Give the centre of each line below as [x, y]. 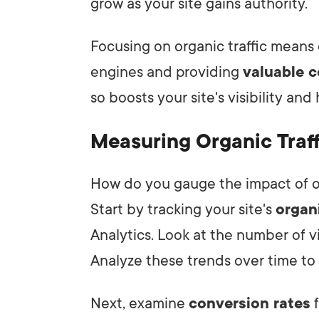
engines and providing [167, 72]
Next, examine [140, 303]
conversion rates [250, 303]
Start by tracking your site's [183, 209]
